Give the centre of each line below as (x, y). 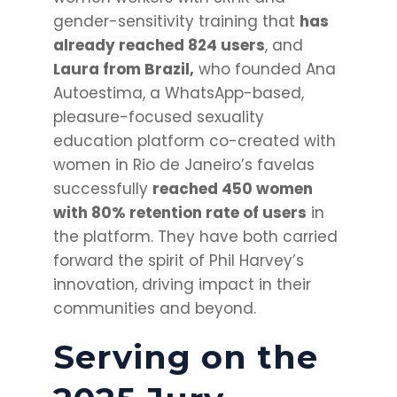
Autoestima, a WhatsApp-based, (178, 93)
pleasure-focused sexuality (158, 117)
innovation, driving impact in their (182, 285)
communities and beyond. (154, 309)
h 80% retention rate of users (192, 213)
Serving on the (185, 357)
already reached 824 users (159, 46)
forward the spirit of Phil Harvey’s (178, 261)
